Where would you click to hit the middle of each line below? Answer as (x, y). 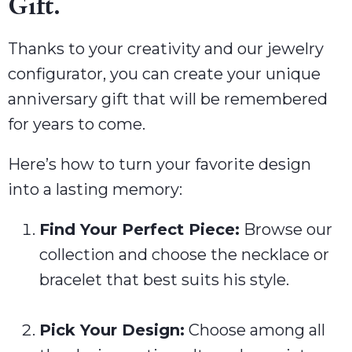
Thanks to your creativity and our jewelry (166, 49)
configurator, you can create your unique (164, 74)
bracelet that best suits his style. (164, 280)
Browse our (286, 229)
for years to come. (77, 124)
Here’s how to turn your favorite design (159, 164)
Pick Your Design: (112, 330)
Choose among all (255, 330)
